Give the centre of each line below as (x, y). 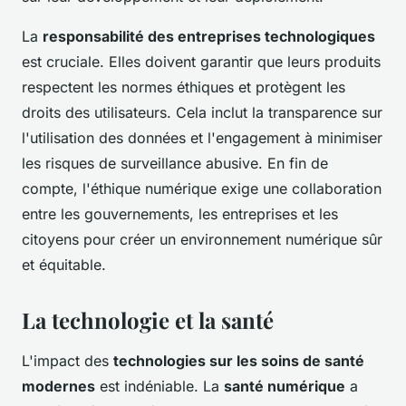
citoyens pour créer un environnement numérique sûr (202, 240)
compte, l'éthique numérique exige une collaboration (202, 189)
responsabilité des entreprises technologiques (209, 37)
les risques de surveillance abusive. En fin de (175, 164)
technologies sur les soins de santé (239, 361)
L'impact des (68, 361)
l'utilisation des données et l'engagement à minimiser (202, 138)
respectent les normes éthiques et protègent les (184, 87)
